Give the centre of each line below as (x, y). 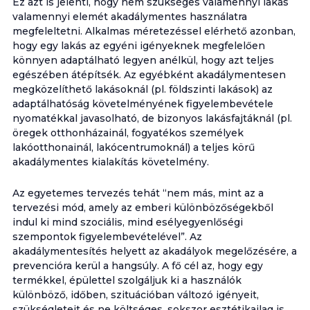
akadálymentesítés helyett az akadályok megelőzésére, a (154, 251)
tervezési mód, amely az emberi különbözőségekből (143, 208)
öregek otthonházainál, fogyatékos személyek (128, 133)
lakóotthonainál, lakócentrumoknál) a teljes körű (133, 147)
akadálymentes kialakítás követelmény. (110, 162)
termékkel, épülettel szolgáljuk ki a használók (127, 280)
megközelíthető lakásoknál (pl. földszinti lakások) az (142, 89)
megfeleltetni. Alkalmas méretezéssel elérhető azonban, (154, 31)
